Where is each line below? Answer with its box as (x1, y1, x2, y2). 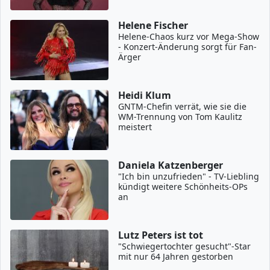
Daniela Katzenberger (118, 159, 224, 172)
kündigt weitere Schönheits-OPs (118, 181, 248, 192)
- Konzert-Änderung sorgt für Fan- (118, 41, 257, 52)
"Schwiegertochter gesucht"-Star (118, 240, 251, 252)
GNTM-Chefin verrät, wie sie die (118, 101, 247, 112)
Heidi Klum (118, 89, 172, 102)
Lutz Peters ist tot (118, 228, 204, 242)
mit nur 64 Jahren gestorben (118, 251, 236, 262)
